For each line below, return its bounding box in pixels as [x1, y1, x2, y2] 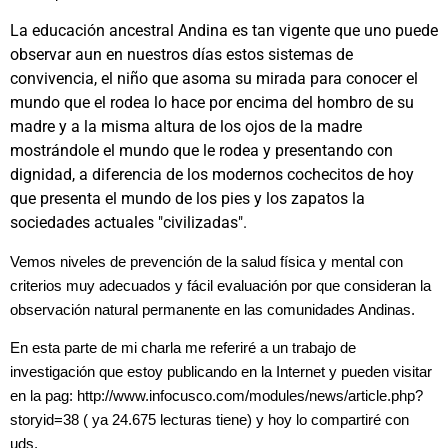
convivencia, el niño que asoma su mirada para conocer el [10, 69, 418, 89]
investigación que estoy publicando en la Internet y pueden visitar [10, 363, 432, 380]
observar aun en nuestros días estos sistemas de [10, 45, 353, 65]
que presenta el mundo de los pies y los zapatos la [10, 189, 365, 209]
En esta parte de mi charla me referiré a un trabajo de [10, 339, 356, 356]
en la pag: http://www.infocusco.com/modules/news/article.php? [10, 387, 423, 404]
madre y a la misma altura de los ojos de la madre [10, 117, 362, 137]
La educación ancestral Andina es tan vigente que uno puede [10, 21, 438, 41]
